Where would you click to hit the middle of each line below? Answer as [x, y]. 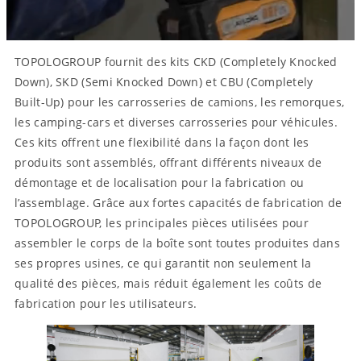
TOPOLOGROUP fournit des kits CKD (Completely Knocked [176, 62]
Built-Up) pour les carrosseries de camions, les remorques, [180, 102]
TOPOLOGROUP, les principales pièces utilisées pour [162, 223]
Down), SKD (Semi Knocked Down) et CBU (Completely [164, 82]
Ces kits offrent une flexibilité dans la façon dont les [162, 142]
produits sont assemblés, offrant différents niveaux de [168, 162]
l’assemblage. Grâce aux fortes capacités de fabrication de [178, 203]
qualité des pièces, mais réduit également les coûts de [168, 283]
